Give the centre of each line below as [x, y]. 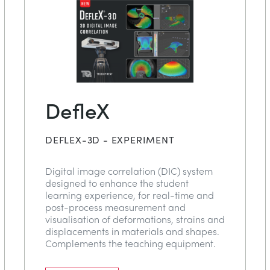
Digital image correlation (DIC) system [129, 171]
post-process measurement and [115, 207]
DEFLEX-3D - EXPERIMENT [110, 139]
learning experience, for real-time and [130, 195]
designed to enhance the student [117, 183]
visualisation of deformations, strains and [135, 219]
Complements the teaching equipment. [130, 243]
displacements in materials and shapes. [132, 231]
